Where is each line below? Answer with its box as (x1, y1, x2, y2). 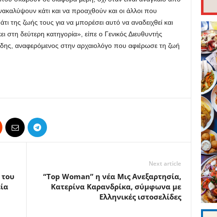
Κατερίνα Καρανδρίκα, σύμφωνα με (50, 182, 181, 192)
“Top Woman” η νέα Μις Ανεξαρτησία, (43, 171, 181, 182)
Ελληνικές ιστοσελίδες (99, 192, 181, 202)
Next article (148, 159, 181, 168)
